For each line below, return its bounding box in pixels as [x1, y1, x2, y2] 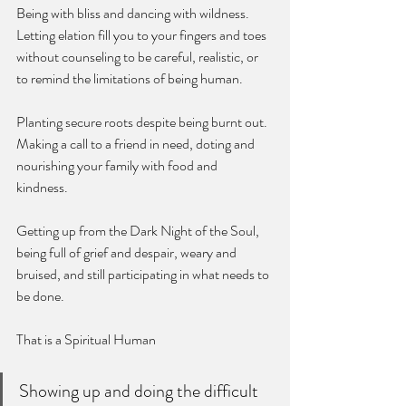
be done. [16, 285, 64, 306]
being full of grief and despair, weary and [16, 241, 239, 263]
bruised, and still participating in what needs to [16, 263, 272, 285]
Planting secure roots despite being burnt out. [16, 111, 270, 132]
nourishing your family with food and [16, 154, 220, 176]
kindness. [16, 176, 71, 198]
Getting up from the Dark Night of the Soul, [16, 219, 262, 241]
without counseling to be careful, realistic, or [16, 45, 261, 67]
